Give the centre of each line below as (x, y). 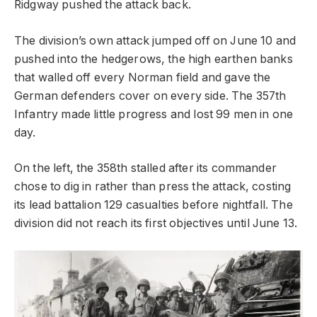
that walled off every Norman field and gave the (143, 77)
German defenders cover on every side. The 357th (150, 96)
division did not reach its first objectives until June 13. (156, 224)
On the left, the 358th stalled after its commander (145, 168)
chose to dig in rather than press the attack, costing (153, 187)
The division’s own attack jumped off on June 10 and (155, 40)
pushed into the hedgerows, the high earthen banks (154, 59)
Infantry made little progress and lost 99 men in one (154, 114)
